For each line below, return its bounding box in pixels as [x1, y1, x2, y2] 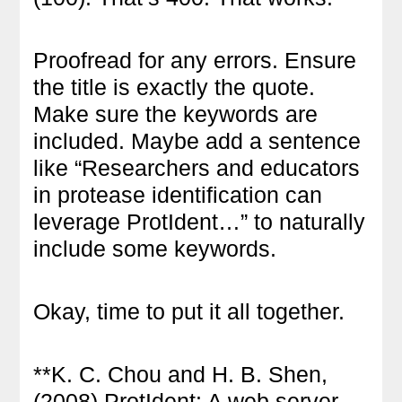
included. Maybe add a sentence [33, 127, 362, 153]
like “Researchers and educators [33, 154, 361, 180]
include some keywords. [33, 235, 277, 261]
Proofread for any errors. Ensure [33, 47, 357, 73]
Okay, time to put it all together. [33, 298, 345, 324]
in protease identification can [33, 181, 323, 207]
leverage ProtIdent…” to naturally [33, 208, 366, 234]
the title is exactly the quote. [33, 74, 316, 100]
